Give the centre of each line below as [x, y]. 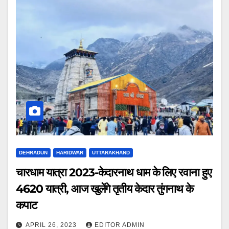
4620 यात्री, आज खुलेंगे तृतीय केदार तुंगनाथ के [105, 189]
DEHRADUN [33, 153]
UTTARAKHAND [111, 153]
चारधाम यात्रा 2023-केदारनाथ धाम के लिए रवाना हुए [114, 173]
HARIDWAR [70, 153]
